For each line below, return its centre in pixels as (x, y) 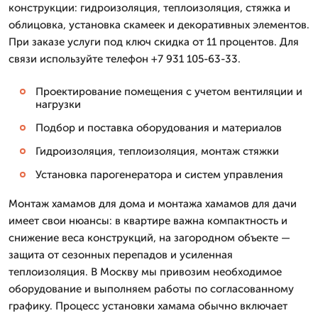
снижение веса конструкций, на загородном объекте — (149, 238)
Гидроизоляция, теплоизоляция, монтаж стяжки (157, 151)
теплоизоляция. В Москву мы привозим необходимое (145, 272)
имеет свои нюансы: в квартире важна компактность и (148, 221)
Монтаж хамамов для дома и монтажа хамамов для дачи (153, 204)
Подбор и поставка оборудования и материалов (159, 128)
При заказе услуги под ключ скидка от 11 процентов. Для (154, 42)
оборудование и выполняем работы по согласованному (151, 289)
